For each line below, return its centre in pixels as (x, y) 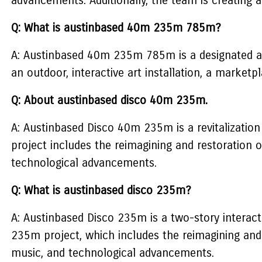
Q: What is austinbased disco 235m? (101, 190)
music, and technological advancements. (112, 253)
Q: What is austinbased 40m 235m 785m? (116, 28)
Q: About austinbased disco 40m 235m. (109, 100)
